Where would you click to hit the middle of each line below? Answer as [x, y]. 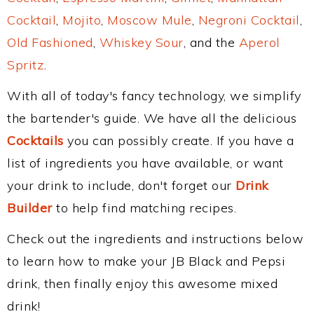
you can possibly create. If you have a [178, 141]
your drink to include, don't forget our [121, 185]
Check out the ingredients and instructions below [155, 239]
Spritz [26, 65]
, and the [211, 42]
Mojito [82, 20]
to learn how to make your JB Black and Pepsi [146, 261]
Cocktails [35, 141]
